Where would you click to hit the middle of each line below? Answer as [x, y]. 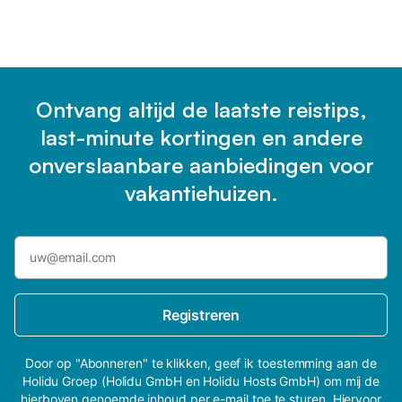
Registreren [201, 315]
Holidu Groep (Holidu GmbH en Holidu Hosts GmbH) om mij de [201, 380]
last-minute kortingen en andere [201, 137]
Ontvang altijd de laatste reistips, [201, 109]
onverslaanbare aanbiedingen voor [201, 165]
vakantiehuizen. [201, 192]
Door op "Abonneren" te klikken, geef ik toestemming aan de [201, 363]
